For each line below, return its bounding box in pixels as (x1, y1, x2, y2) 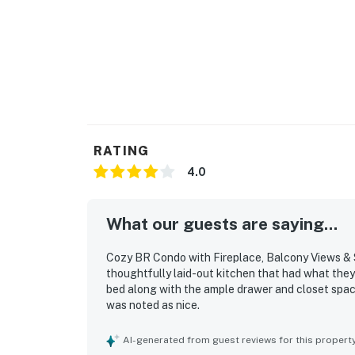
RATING (94, 143, 150, 159)
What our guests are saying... (106, 214, 338, 235)
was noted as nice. (106, 299, 200, 312)
